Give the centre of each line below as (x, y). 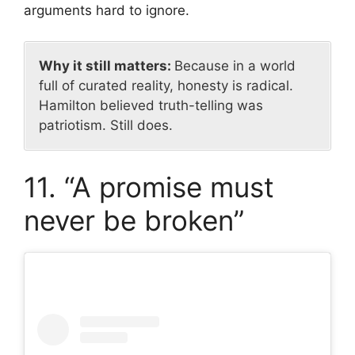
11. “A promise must (149, 187)
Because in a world (235, 65)
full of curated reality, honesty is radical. (166, 85)
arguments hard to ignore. (107, 11)
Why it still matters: (107, 65)
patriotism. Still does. (106, 125)
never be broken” (134, 221)
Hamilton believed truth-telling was (151, 105)
